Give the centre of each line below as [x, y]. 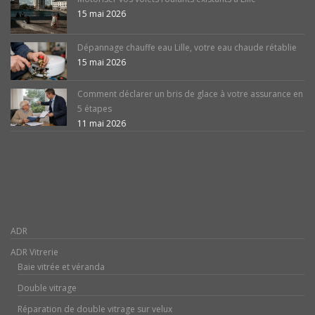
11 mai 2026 [102, 123]
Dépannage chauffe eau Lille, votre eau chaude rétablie [187, 48]
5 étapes [95, 108]
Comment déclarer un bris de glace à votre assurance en [190, 94]
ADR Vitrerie [34, 252]
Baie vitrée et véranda [61, 266]
